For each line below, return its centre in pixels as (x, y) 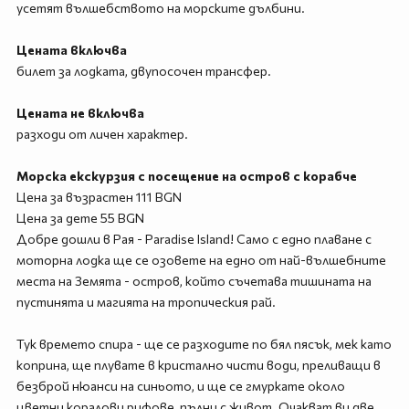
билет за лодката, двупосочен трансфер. (143, 71)
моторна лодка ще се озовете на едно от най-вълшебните (201, 260)
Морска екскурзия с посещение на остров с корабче (186, 176)
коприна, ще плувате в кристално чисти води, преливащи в (198, 365)
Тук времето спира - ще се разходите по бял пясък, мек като (204, 344)
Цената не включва (80, 113)
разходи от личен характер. (102, 134)
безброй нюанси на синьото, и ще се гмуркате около (180, 386)
